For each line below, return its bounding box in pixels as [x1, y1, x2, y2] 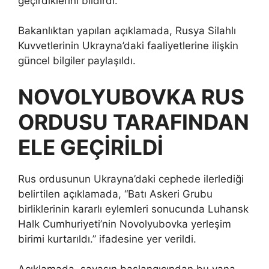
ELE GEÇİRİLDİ [18, 134, 168, 160]
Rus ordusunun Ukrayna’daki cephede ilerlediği [18, 172, 244, 185]
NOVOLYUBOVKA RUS [18, 83, 244, 109]
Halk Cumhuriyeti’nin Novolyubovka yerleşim [18, 217, 231, 230]
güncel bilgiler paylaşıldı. [18, 55, 136, 67]
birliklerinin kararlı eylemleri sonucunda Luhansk [18, 202, 249, 215]
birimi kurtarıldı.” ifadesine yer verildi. [18, 232, 196, 245]
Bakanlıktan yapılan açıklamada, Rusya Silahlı [18, 25, 236, 37]
